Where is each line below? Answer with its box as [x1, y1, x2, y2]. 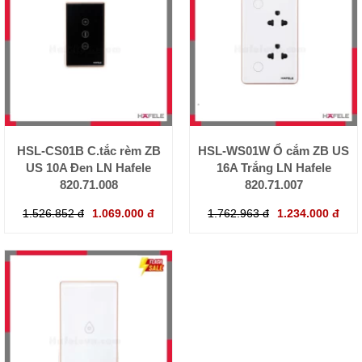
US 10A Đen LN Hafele [26, 161, 151, 175]
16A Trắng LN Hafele [216, 161, 331, 175]
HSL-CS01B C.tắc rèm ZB [16, 144, 161, 158]
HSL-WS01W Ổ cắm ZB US [198, 144, 349, 158]
